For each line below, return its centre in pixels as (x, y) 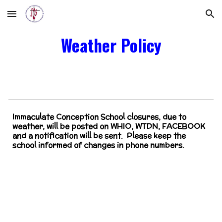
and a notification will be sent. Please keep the (99, 136)
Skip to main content (43, 18)
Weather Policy (111, 45)
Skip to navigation (183, 18)
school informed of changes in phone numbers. (99, 145)
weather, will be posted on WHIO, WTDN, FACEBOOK (109, 126)
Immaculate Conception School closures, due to (100, 117)
